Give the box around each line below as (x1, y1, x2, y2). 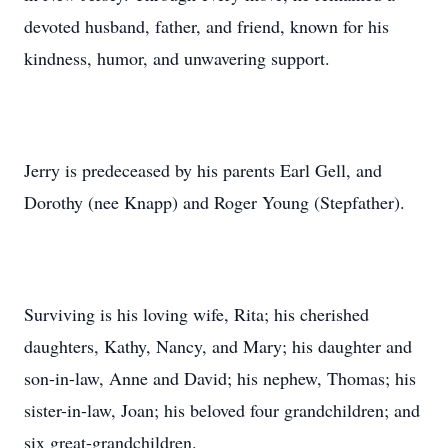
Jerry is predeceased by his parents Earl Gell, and (24, 158, 382, 182)
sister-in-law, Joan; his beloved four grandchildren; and (24, 398, 420, 422)
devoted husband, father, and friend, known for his (24, 14, 389, 38)
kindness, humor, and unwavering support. (24, 46, 330, 70)
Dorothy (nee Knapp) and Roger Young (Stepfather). (24, 190, 405, 214)
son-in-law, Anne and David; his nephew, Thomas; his (24, 366, 416, 390)
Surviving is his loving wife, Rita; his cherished (24, 302, 369, 326)
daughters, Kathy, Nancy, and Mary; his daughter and (24, 334, 412, 358)
